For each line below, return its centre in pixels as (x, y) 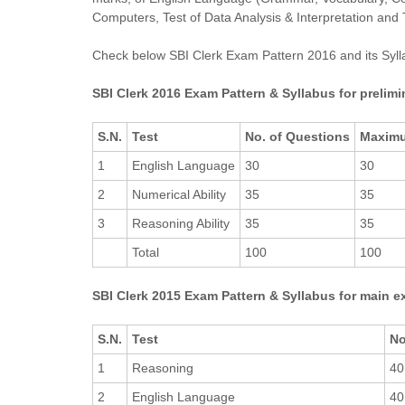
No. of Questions (297, 137)
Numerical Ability (179, 194)
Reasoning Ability (181, 223)
